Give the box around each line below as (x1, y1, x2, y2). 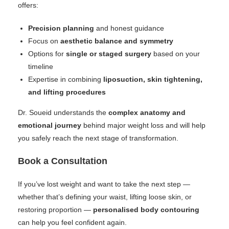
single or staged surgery (66, 50, 151, 58)
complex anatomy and (108, 108, 186, 117)
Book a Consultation (18, 156, 107, 166)
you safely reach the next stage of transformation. (18, 134, 178, 142)
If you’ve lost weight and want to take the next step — (18, 180, 190, 188)
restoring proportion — (18, 205, 93, 214)
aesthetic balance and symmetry (60, 37, 173, 45)
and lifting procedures (28, 88, 106, 96)
